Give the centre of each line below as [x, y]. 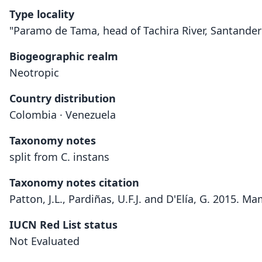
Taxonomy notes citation [74, 182]
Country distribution [63, 98]
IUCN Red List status [63, 225]
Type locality [42, 14]
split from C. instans [59, 157]
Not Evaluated [44, 241]
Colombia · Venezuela [63, 115]
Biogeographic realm [64, 56]
